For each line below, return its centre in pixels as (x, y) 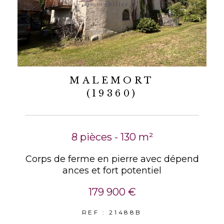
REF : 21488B (112, 212)
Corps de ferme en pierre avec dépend (112, 159)
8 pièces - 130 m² (112, 137)
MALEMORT (112, 81)
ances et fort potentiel (112, 171)
